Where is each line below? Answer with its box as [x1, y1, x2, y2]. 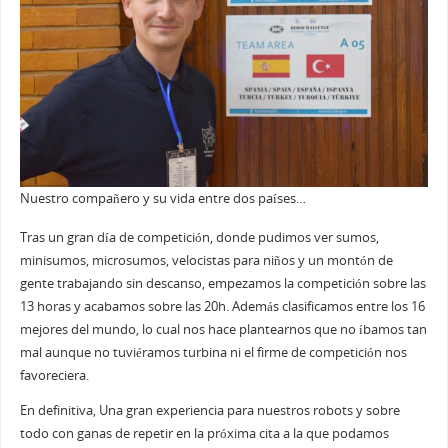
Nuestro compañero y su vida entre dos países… [19, 190, 306, 208]
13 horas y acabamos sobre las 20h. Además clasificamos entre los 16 [19, 297, 425, 315]
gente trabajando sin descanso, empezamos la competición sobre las [19, 274, 426, 292]
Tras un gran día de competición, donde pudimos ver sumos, [19, 228, 379, 246]
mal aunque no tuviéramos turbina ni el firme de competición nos [19, 343, 407, 361]
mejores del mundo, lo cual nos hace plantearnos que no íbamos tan [19, 320, 427, 338]
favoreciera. [19, 366, 89, 384]
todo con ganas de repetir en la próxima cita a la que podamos [19, 425, 389, 443]
